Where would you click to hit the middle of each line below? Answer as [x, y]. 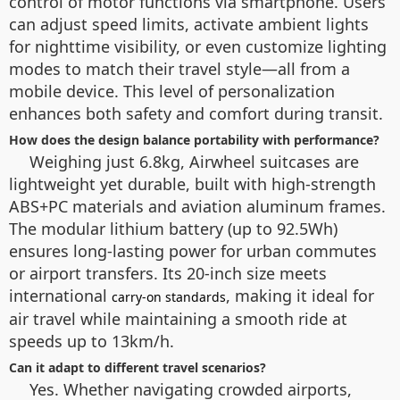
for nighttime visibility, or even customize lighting [198, 46]
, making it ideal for [300, 296]
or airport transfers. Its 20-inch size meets [168, 273]
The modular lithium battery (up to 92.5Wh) [173, 229]
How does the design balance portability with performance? [194, 140]
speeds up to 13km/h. [92, 341]
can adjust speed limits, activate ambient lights [189, 24]
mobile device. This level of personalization [172, 91]
